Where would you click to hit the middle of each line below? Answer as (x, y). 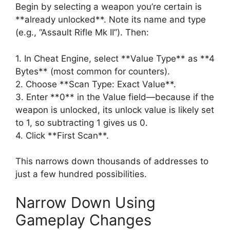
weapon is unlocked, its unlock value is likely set (115, 110)
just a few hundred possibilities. (81, 174)
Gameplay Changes (83, 220)
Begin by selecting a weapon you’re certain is (109, 7)
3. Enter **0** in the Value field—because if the (115, 97)
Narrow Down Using (85, 202)
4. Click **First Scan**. (62, 135)
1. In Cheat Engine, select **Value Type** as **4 (115, 58)
